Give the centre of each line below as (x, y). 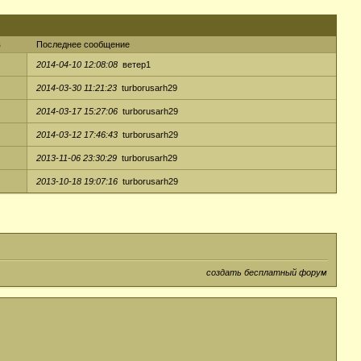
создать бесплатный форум (267, 273)
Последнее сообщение (83, 45)
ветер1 (137, 65)
